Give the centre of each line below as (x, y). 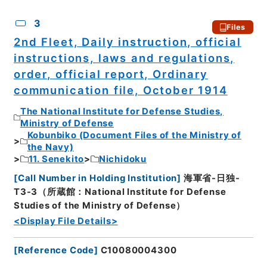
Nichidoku (123, 159)
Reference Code (56, 251)
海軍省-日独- (212, 178)
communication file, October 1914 (120, 90)
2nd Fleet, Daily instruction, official (127, 42)
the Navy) (50, 147)
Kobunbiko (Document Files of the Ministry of (134, 135)
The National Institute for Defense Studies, (122, 111)
